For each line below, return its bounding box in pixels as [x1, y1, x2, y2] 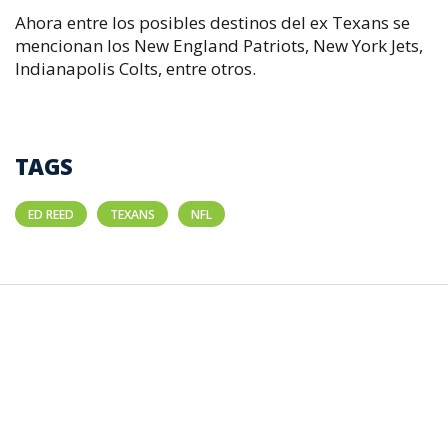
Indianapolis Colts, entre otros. [15, 57, 264, 80]
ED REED [28, 205, 74, 223]
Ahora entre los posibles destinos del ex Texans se [15, 11, 410, 34]
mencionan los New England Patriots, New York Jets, [15, 34, 423, 57]
